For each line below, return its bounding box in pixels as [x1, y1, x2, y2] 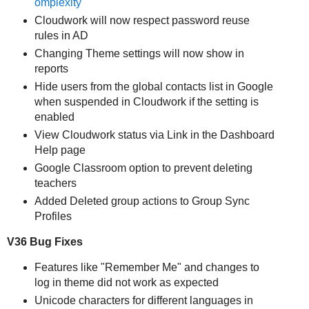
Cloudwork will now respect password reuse [34, 14, 250, 27]
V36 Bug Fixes [7, 235, 83, 248]
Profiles [34, 210, 72, 223]
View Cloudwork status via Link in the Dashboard [34, 129, 275, 141]
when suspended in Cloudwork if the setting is [34, 96, 259, 108]
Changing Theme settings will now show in [34, 48, 244, 60]
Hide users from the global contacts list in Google [34, 81, 273, 93]
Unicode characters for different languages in [34, 294, 253, 306]
